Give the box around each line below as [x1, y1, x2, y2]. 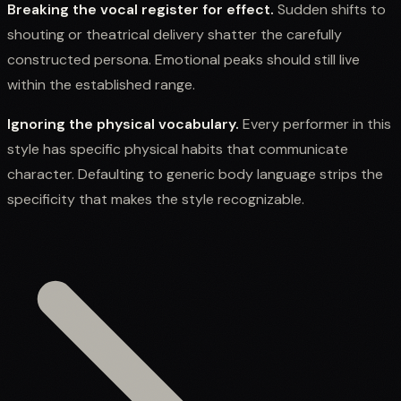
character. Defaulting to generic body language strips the [7, 164, 383, 183]
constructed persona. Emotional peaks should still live [7, 49, 360, 69]
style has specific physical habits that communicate [7, 139, 348, 158]
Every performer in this [239, 114, 391, 133]
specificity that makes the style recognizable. [7, 189, 304, 209]
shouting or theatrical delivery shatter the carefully [7, 24, 342, 44]
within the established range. [7, 74, 195, 94]
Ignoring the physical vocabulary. [7, 114, 239, 133]
